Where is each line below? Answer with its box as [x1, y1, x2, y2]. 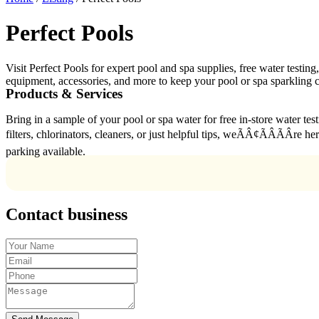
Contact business [6, 205, 127, 224]
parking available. [6, 145, 85, 158]
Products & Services [6, 86, 122, 102]
